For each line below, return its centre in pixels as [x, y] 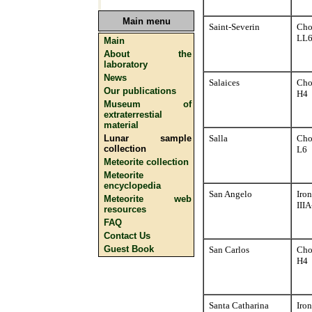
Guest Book [129, 249]
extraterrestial [133, 115]
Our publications [140, 91]
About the [148, 54]
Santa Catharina [239, 305]
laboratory [126, 64]
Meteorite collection [146, 162]
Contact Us [127, 236]
